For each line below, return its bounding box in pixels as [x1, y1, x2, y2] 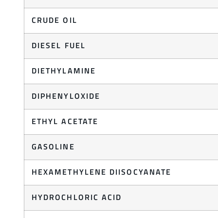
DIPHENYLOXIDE [32, 90, 101, 102]
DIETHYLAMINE [32, 65, 96, 77]
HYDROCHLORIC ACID [32, 191, 122, 203]
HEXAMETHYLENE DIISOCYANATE [32, 166, 172, 178]
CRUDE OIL [32, 14, 77, 26]
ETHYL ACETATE [32, 115, 99, 127]
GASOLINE [32, 141, 75, 153]
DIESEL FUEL [32, 39, 86, 52]
